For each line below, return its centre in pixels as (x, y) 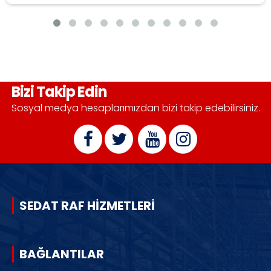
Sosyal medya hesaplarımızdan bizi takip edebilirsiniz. (135, 108)
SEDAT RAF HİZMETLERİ (87, 206)
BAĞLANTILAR (62, 254)
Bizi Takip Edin (59, 92)
